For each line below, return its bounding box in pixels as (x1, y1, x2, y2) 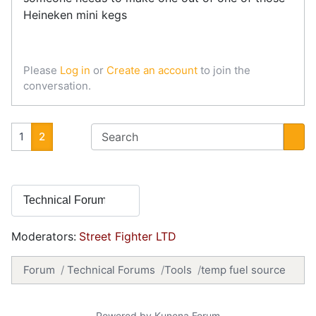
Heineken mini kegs (23, 7, 127, 22)
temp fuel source (201, 263, 286, 277)
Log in (60, 63, 90, 77)
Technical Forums (67, 263, 155, 277)
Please (23, 63, 60, 77)
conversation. (23, 78, 91, 92)
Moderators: (11, 229, 76, 244)
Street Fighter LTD (79, 229, 176, 244)
